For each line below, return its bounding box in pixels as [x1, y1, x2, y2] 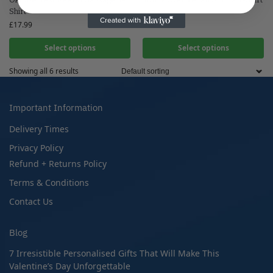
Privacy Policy [9, 141, 63, 154]
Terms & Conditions [9, 176, 89, 188]
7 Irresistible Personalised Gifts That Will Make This [9, 247, 219, 259]
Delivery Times [9, 122, 69, 135]
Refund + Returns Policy [9, 157, 107, 169]
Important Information [9, 102, 103, 113]
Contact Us [9, 195, 53, 207]
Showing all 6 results [9, 66, 79, 76]
